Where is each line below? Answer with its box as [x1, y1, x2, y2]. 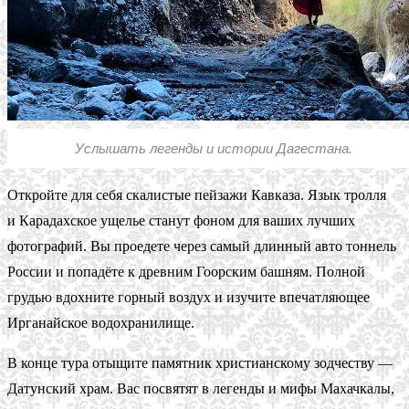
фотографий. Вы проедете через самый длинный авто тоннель [7, 237, 396, 254]
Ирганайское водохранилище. [7, 314, 194, 330]
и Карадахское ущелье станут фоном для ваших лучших [7, 212, 355, 228]
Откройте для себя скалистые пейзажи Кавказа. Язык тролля [7, 186, 386, 203]
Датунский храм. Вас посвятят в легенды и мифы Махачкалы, [7, 380, 394, 396]
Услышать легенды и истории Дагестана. [75, 140, 352, 156]
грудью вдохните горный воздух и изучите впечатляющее [7, 288, 370, 305]
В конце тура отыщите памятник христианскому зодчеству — [7, 354, 393, 371]
